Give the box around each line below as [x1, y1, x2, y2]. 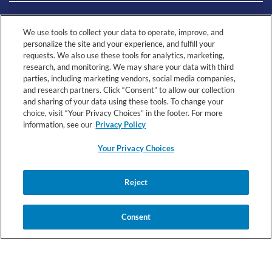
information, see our [23, 120, 93, 129]
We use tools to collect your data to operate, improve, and [23, 27, 224, 37]
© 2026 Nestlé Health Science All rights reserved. [59, 151, 213, 161]
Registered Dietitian [9, 182, 72, 192]
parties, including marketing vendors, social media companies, [23, 73, 236, 83]
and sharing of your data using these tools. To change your [23, 97, 224, 106]
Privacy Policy [95, 120, 146, 129]
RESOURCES [10, 55, 66, 67]
